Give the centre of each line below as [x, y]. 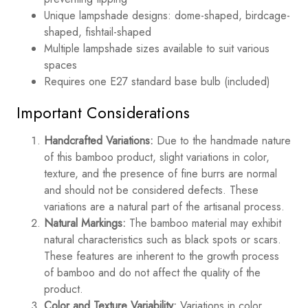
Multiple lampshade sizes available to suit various [157, 49]
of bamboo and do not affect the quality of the [152, 273]
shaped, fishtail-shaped [98, 32]
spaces [60, 65]
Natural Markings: [85, 223]
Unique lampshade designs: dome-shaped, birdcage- [167, 16]
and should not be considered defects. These [151, 190]
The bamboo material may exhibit [203, 223]
